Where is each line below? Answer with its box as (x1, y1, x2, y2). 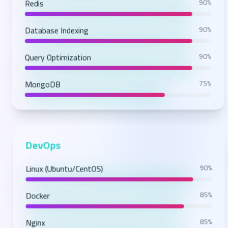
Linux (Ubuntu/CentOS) (22, 165, 100, 181)
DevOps (22, 139, 58, 159)
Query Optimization (22, 54, 89, 70)
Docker (22, 192, 47, 208)
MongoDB (22, 81, 58, 97)
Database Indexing (22, 27, 86, 43)
